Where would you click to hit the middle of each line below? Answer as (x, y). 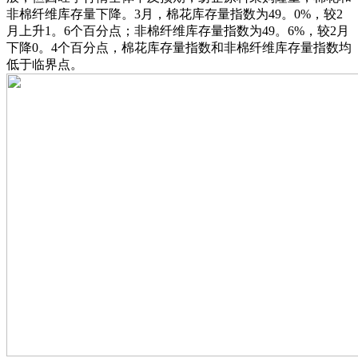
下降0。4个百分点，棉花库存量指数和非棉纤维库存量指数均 (179, 47)
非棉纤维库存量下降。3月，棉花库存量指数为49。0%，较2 (175, 14)
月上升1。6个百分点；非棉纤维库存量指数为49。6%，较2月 (178, 30)
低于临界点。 (45, 64)
